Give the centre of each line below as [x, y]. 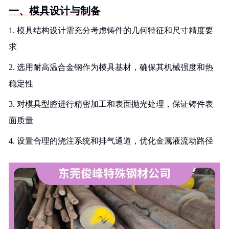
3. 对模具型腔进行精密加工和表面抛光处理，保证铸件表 [111, 104]
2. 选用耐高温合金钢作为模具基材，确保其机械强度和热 [111, 67]
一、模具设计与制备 [55, 11]
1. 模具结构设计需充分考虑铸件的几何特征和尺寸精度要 [111, 30]
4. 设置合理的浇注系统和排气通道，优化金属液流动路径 [111, 141]
